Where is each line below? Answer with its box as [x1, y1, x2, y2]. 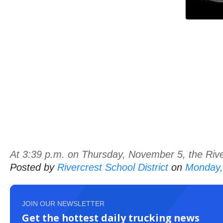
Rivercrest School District [57, 162, 168, 173]
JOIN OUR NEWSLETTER [22, 200, 105, 208]
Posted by [10, 162, 57, 173]
